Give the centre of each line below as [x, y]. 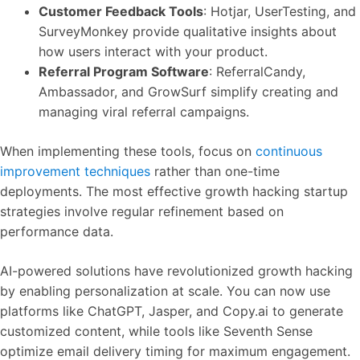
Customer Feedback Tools [121, 11]
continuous [289, 151]
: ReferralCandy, [257, 71]
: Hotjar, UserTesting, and [280, 11]
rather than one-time [215, 171]
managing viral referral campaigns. [144, 111]
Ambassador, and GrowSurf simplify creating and [188, 91]
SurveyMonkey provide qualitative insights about [188, 31]
